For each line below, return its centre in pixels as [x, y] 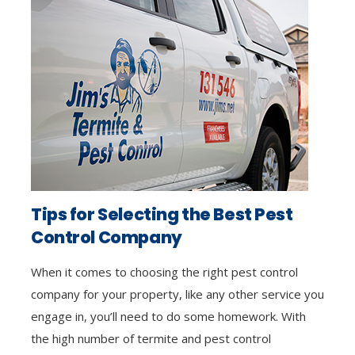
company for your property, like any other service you [177, 294]
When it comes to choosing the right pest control [164, 271]
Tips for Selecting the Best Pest [162, 214]
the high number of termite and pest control [151, 338]
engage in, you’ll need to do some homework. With [168, 316]
